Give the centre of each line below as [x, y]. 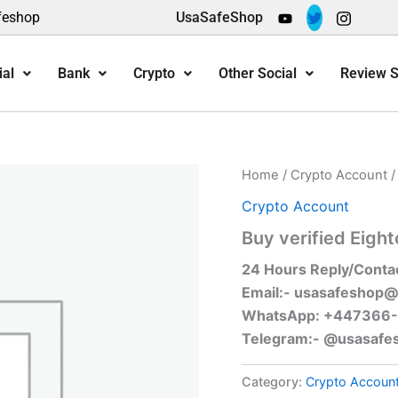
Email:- [268, 292]
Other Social [257, 73]
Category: [274, 381]
